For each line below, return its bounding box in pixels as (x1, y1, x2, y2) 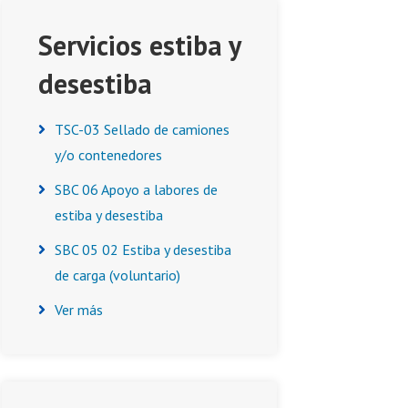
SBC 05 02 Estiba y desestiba (55, 240, 231, 259)
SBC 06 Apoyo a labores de (55, 180, 218, 199)
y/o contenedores (55, 146, 162, 164)
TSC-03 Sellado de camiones (55, 120, 229, 138)
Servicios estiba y (38, 27, 240, 63)
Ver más (55, 301, 103, 319)
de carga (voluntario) (55, 266, 180, 284)
